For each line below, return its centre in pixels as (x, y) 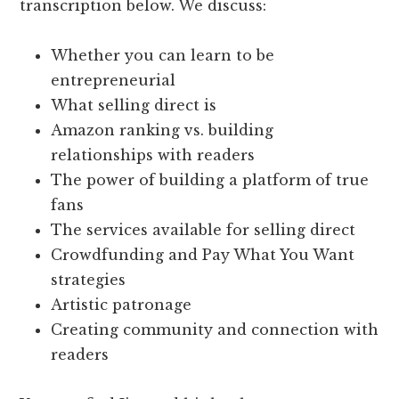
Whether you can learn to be (163, 56)
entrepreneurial (114, 81)
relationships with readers (153, 155)
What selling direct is (134, 106)
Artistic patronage (122, 305)
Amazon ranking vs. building (163, 130)
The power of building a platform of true (210, 180)
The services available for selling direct (204, 230)
